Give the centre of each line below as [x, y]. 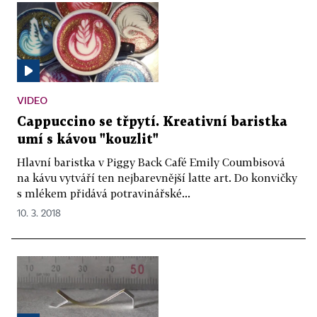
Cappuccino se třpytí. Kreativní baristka [152, 122]
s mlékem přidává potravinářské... [104, 193]
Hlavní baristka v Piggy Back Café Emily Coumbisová [151, 162]
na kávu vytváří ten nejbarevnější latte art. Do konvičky [157, 177]
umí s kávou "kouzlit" [88, 139]
